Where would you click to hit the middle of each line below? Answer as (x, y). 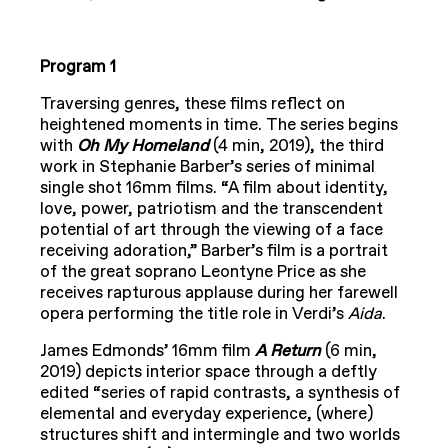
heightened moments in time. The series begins (219, 125)
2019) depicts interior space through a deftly (208, 372)
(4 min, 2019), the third (298, 146)
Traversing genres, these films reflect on (192, 104)
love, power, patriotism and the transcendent (211, 209)
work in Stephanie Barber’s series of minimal (207, 167)
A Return (290, 351)
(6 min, (351, 351)
